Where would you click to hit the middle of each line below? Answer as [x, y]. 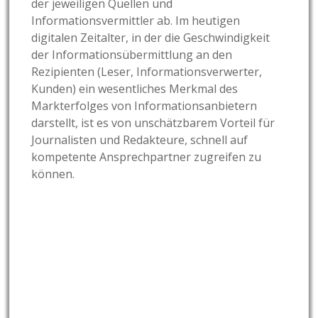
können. [53, 174]
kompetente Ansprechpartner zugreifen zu [147, 157]
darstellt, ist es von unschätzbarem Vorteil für [153, 122]
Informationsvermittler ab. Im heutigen [136, 20]
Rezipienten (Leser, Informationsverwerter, [147, 71]
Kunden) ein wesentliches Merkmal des [135, 88]
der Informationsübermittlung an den [132, 54]
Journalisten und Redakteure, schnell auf [140, 139]
